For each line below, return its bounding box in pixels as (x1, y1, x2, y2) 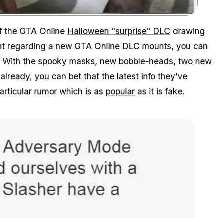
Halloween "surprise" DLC (67, 26, 170, 36)
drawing (170, 26, 205, 36)
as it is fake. (135, 86, 185, 97)
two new (178, 56, 212, 67)
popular (106, 86, 135, 97)
